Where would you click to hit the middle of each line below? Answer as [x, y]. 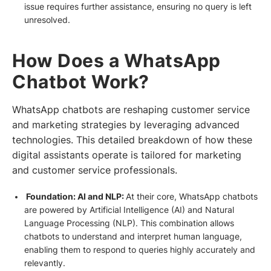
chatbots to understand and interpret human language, [133, 236]
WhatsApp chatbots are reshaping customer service [131, 109]
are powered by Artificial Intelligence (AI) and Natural [129, 210]
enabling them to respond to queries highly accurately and [139, 250]
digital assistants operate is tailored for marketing [127, 155]
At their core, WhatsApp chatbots [191, 196]
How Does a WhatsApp [116, 61]
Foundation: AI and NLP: [75, 196]
